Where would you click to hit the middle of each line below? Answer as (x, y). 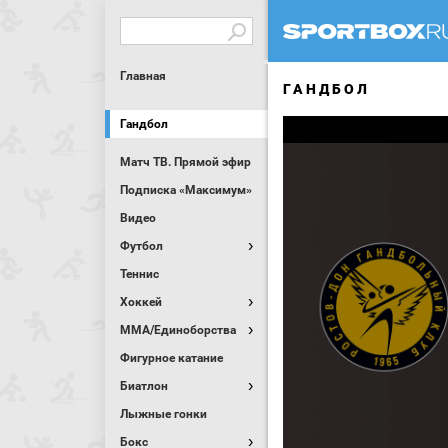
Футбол (141, 246)
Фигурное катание (171, 358)
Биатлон (144, 386)
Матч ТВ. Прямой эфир (185, 162)
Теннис (139, 274)
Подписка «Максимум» (186, 190)
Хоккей (141, 302)
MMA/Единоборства (178, 330)
